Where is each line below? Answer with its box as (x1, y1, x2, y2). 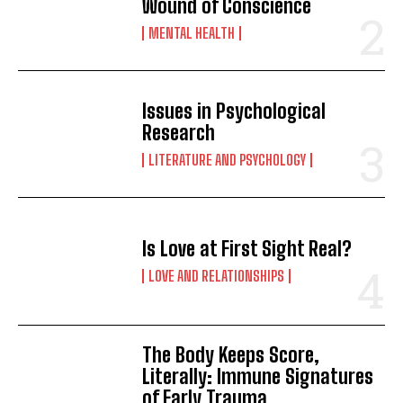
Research (142, 121, 216, 146)
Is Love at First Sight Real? (142, 237, 353, 262)
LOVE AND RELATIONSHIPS (148, 267, 285, 285)
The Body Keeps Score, (142, 342, 320, 367)
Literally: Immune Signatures (142, 363, 374, 389)
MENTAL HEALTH (148, 24, 236, 42)
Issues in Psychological (142, 99, 327, 124)
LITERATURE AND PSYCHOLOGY (148, 151, 307, 169)
